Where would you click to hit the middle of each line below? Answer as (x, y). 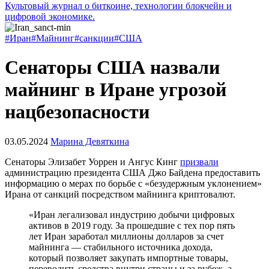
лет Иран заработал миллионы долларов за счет (126, 236)
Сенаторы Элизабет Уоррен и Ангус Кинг (92, 162)
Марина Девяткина (90, 141)
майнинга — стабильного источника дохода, (121, 247)
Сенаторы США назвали (112, 68)
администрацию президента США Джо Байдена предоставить (132, 172)
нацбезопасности (77, 112)
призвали (199, 162)
